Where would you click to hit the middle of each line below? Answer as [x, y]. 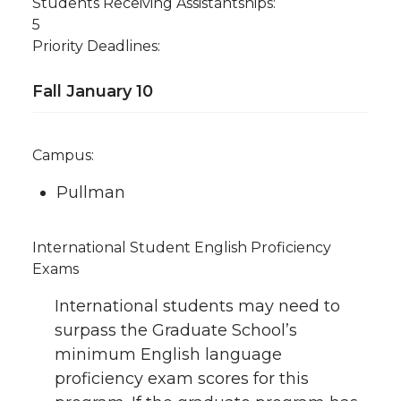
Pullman [91, 192]
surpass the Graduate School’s [176, 330]
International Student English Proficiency [182, 247]
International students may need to [197, 306]
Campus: [63, 155]
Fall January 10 [93, 91]
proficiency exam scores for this [182, 379]
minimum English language [168, 354]
